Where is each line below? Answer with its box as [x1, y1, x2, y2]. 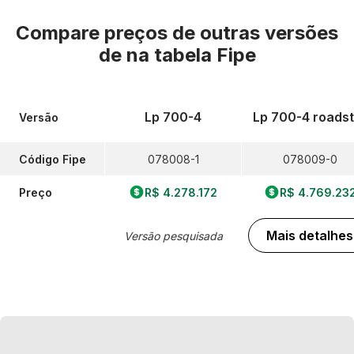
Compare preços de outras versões [16, 21, 338, 44]
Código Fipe [19, 152, 86, 166]
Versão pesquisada [123, 228, 223, 243]
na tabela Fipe [126, 43, 256, 66]
